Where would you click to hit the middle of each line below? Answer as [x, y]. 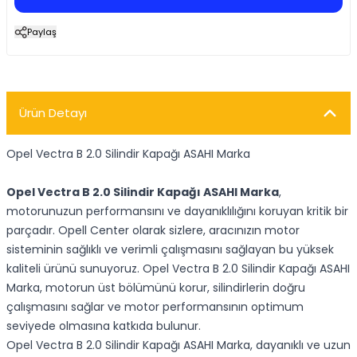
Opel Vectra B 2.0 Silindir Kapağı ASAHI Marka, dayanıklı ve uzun [178, 345]
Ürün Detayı [53, 113]
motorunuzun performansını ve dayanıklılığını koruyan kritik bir [177, 211]
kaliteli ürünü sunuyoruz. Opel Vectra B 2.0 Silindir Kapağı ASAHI [178, 269]
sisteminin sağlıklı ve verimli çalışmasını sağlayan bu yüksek [170, 249]
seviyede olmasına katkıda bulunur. [104, 326]
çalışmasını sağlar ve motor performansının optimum [155, 307]
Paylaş [42, 32]
